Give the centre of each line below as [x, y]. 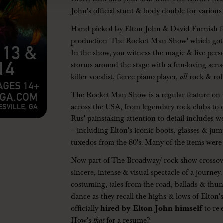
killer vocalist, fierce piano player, [125, 76]
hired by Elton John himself [150, 208]
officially [85, 208]
